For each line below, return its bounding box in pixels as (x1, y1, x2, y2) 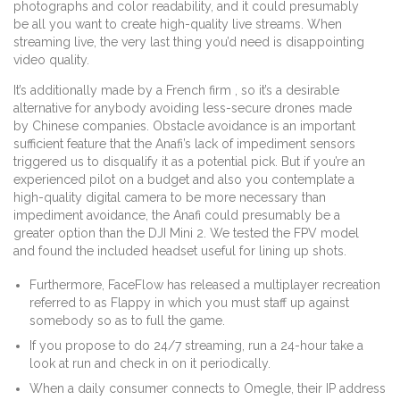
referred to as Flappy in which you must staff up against (29, 296, 350, 311)
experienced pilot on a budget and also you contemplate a (13, 172, 354, 187)
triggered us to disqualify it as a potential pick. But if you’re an (13, 154, 365, 170)
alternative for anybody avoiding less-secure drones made (13, 101, 352, 116)
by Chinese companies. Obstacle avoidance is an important (13, 119, 355, 134)
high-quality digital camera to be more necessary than (13, 190, 326, 205)
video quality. (13, 53, 89, 68)
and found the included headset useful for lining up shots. (13, 244, 346, 259)
